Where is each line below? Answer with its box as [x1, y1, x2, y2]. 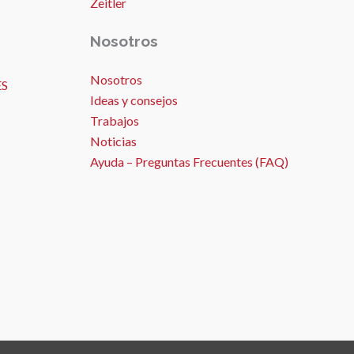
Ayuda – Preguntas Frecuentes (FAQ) [89, 154, 288, 170]
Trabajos [89, 113, 139, 129]
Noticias [89, 134, 137, 149]
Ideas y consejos [89, 92, 178, 108]
